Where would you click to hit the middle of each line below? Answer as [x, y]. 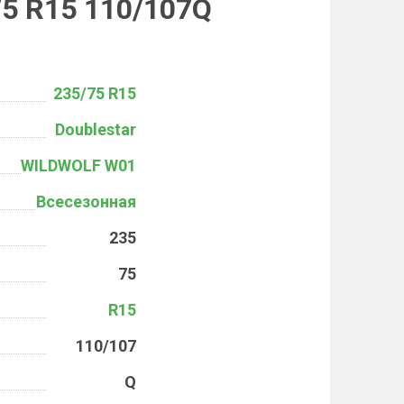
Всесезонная [86, 202]
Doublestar [96, 129]
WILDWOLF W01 [78, 165]
